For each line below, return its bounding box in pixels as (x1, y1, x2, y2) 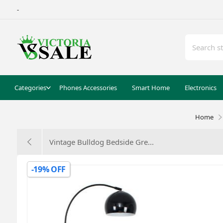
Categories (14, 83, 46, 92)
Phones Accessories (59, 83, 117, 92)
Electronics (184, 83, 217, 92)
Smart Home (131, 83, 170, 92)
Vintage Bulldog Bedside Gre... (49, 137, 154, 147)
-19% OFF (31, 164, 66, 175)
